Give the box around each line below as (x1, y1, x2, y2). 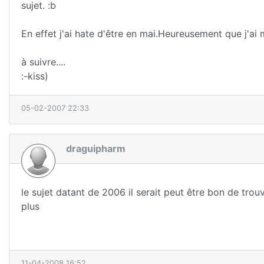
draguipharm (66, 142, 126, 154)
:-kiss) (21, 70, 48, 82)
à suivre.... (21, 55, 65, 68)
